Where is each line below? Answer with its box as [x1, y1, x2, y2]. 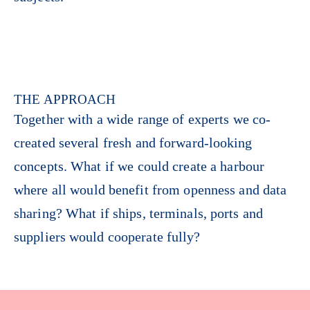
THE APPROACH [14, 92, 116, 107]
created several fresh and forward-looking [14, 135, 253, 151]
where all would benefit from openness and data [14, 182, 287, 198]
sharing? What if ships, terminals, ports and [14, 206, 264, 221]
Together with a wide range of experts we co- [14, 111, 271, 127]
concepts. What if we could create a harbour [14, 158, 265, 174]
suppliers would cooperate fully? [14, 229, 201, 245]
